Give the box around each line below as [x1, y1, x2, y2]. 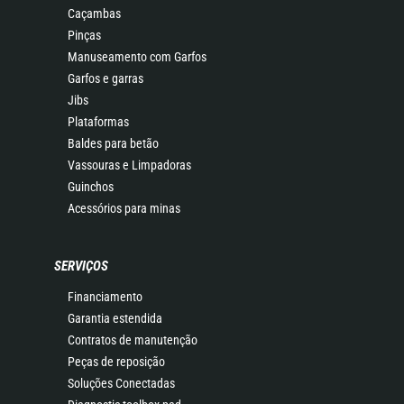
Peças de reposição [68, 354, 165, 369]
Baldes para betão [68, 136, 159, 151]
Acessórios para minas [68, 201, 180, 216]
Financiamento [68, 289, 142, 304]
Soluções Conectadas [68, 376, 175, 390]
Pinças [68, 28, 101, 42]
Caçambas [68, 6, 121, 21]
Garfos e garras [68, 71, 143, 86]
